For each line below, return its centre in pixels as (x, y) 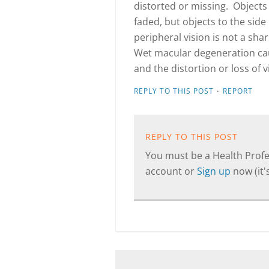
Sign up (215, 171)
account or (171, 171)
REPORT (238, 91)
